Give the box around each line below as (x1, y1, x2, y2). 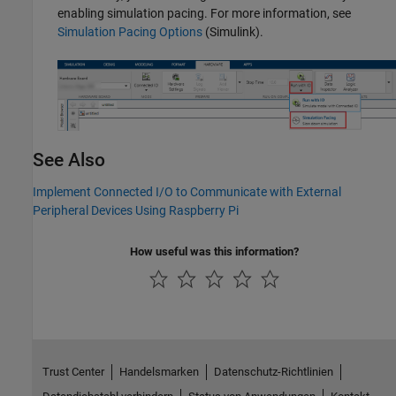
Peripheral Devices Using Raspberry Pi (33, 203, 239, 218)
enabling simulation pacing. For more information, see (57, 6, 351, 21)
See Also (33, 149, 105, 171)
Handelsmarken (118, 365, 199, 379)
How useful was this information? (130, 245, 299, 259)
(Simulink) (202, 25, 260, 40)
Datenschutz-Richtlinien (213, 365, 333, 379)
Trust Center (42, 365, 104, 379)
